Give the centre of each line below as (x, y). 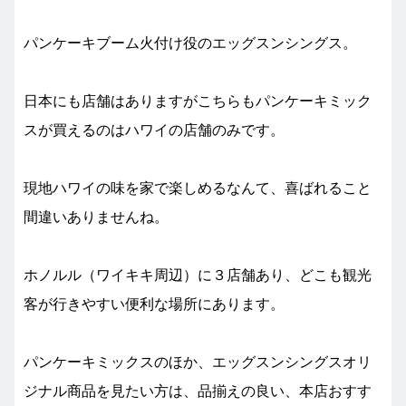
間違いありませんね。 (96, 217)
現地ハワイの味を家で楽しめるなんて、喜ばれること (198, 188)
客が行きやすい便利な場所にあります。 (154, 304)
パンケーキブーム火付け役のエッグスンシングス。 (190, 43)
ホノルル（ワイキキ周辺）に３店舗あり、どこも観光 (198, 275)
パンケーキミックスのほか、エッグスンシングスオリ (198, 362)
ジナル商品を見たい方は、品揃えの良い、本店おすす (198, 391)
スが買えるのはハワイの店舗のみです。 (154, 130)
